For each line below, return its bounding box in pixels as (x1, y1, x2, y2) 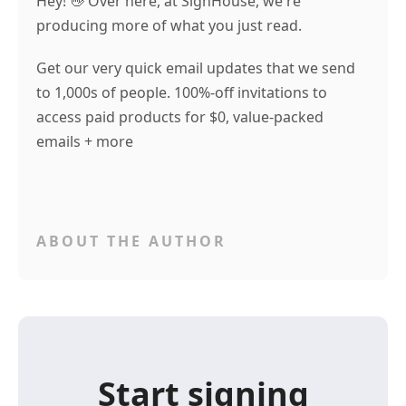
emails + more (36, 131, 133, 152)
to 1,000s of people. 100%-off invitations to (36, 82, 327, 103)
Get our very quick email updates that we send (36, 58, 355, 79)
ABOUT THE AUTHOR (36, 231, 227, 252)
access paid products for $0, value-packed (36, 107, 324, 128)
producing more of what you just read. (36, 15, 302, 36)
